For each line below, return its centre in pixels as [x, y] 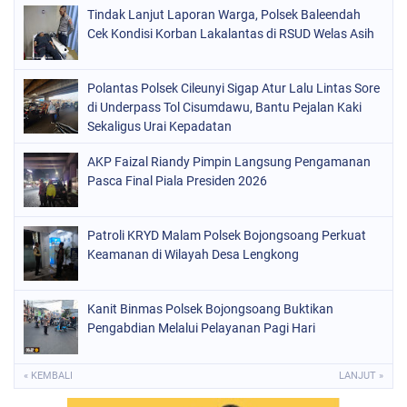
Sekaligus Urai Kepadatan [159, 127]
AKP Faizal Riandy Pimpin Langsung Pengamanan [229, 162]
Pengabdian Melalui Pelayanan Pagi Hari [201, 328]
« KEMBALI [48, 376]
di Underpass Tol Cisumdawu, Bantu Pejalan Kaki [224, 108]
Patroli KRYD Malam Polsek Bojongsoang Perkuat [227, 236]
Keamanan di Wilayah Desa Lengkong [193, 255]
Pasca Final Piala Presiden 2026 [177, 181]
